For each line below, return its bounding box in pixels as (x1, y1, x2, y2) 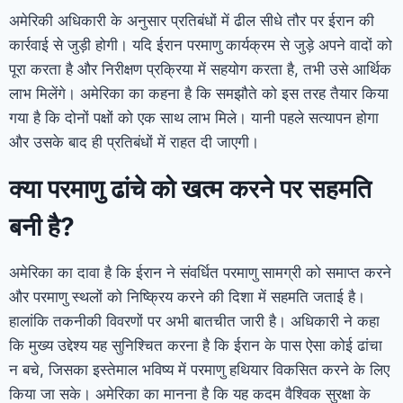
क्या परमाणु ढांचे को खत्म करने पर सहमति (9, 173, 372, 204)
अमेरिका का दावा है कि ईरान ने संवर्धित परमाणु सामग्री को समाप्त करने (9, 263, 391, 282)
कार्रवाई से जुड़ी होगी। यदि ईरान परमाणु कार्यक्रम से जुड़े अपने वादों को (9, 35, 392, 54)
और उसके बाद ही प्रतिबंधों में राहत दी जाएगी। (9, 132, 259, 151)
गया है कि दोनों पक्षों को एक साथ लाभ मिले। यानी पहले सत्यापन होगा (9, 108, 379, 127)
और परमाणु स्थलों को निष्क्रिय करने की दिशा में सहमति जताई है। (9, 287, 365, 306)
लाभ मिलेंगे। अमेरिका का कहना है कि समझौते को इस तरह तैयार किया (9, 84, 389, 103)
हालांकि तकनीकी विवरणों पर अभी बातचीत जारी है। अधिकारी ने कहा (9, 311, 380, 330)
